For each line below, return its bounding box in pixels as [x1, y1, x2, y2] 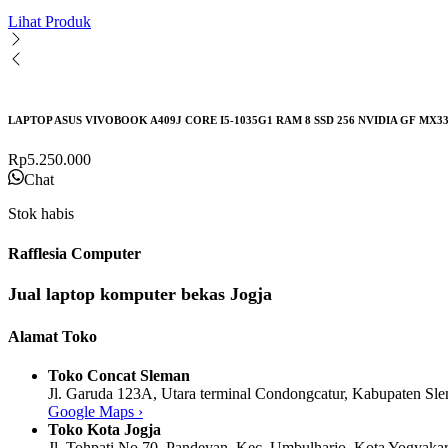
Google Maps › [48, 402, 143, 420]
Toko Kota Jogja [48, 420, 161, 438]
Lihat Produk [8, 12, 91, 30]
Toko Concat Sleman [48, 366, 190, 384]
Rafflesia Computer [8, 245, 141, 263]
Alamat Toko [8, 327, 97, 345]
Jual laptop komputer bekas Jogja [8, 284, 272, 305]
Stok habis [8, 204, 74, 222]
